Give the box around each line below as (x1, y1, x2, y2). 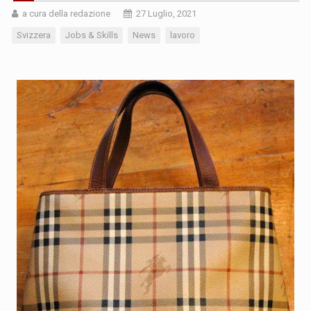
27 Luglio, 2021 (136, 8, 196, 19)
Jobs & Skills (65, 29, 118, 40)
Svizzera (17, 29, 51, 40)
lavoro (170, 29, 195, 40)
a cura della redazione (22, 8, 110, 19)
